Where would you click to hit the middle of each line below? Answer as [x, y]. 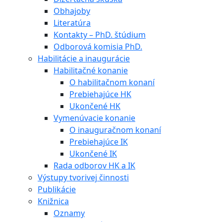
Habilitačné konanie [91, 70]
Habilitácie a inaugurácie [84, 58]
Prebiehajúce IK [99, 141]
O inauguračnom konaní [115, 130]
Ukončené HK [95, 106]
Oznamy [69, 213]
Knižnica [53, 201]
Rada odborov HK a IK [94, 165]
